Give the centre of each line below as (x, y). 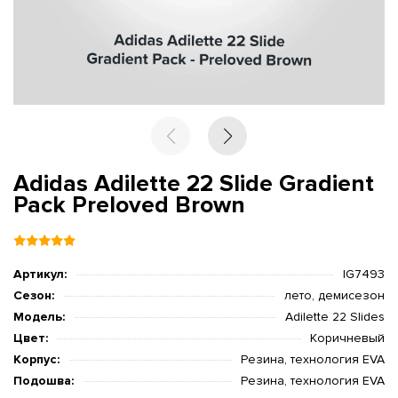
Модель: (39, 317)
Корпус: (36, 359)
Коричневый (347, 338)
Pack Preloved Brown (129, 205)
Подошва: (44, 381)
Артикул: (40, 274)
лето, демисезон (334, 295)
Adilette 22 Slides (335, 317)
